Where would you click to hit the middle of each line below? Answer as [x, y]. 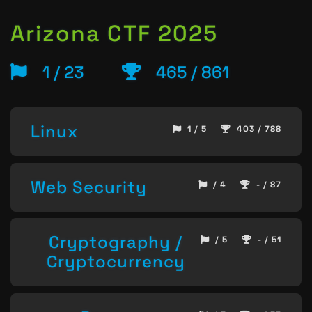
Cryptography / [116, 242]
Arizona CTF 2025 [114, 34]
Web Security [89, 187]
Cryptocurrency [116, 262]
